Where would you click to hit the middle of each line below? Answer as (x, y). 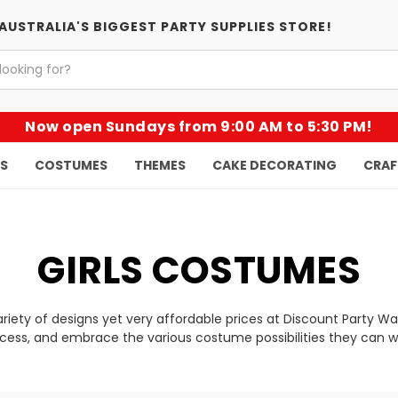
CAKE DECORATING (275, 165)
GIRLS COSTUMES (199, 271)
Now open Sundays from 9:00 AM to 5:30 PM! (199, 127)
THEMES (160, 165)
